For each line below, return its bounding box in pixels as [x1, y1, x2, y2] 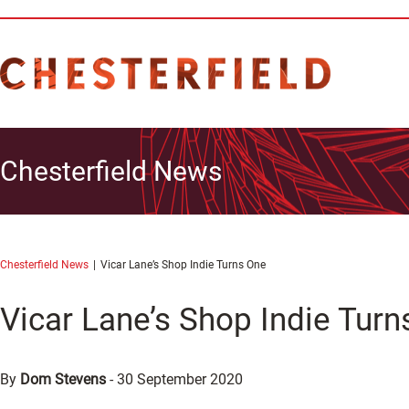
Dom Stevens [20, 371, 106, 388]
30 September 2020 [117, 371, 243, 388]
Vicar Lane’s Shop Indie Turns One [100, 258, 266, 271]
